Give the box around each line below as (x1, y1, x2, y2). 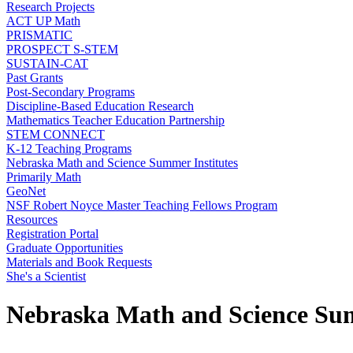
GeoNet (6, 184, 46, 198)
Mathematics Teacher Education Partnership (6, 113, 225, 127)
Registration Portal (6, 227, 98, 240)
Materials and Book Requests (6, 255, 152, 269)
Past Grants (6, 71, 63, 84)
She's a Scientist (6, 269, 86, 283)
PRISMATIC (6, 28, 72, 42)
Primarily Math (6, 170, 81, 184)
